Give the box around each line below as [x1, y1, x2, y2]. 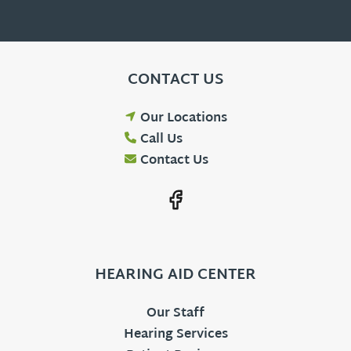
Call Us [139, 128, 183, 151]
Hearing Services [123, 324, 228, 346]
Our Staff [147, 302, 204, 325]
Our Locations [139, 107, 227, 130]
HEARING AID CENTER [95, 262, 256, 289]
